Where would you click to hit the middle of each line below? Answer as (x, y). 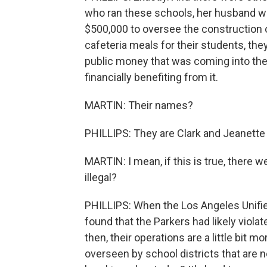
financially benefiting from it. (151, 77)
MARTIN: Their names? (139, 105)
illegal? (101, 177)
